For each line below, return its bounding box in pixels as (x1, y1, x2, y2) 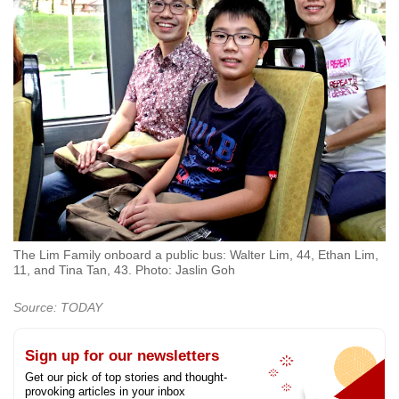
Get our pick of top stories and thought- (25, 370, 227, 385)
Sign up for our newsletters (25, 347, 219, 365)
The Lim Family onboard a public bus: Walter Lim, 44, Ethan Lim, (13, 248, 379, 263)
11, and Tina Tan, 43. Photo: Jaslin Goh (13, 263, 235, 278)
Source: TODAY (13, 300, 102, 315)
